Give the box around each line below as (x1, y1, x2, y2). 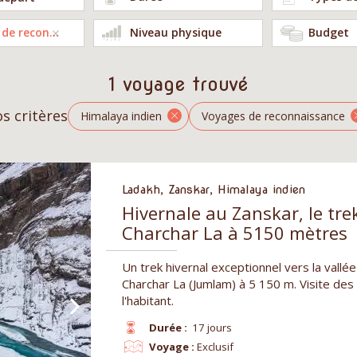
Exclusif (197, 339, 234, 354)
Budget (308, 25, 349, 41)
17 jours (192, 320, 233, 335)
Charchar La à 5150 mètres (122, 220, 347, 245)
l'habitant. (122, 292, 174, 308)
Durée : (148, 320, 187, 335)
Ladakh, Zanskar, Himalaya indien (122, 182, 305, 197)
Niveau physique (129, 25, 222, 41)
